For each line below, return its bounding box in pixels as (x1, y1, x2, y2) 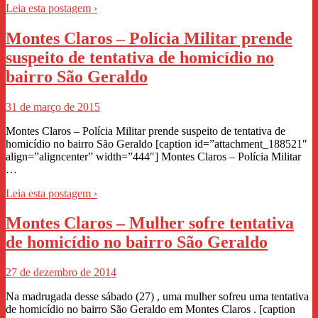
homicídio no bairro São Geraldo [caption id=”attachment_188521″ (6, 137, 307, 150)
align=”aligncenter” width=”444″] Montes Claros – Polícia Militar (6, 150, 301, 163)
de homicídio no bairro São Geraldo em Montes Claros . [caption (6, 303, 295, 316)
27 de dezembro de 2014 (6, 266, 116, 279)
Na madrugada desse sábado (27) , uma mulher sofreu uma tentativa (6, 290, 309, 303)
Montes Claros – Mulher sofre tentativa (6, 214, 294, 233)
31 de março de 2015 (6, 100, 100, 113)
